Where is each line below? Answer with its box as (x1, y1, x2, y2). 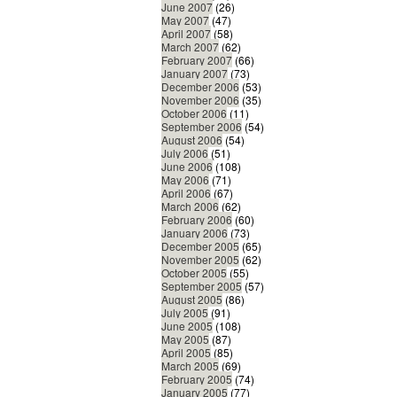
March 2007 (161, 39, 219, 55)
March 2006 (161, 198, 219, 214)
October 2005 (161, 265, 227, 281)
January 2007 (161, 66, 228, 82)
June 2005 (161, 318, 213, 334)
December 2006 (161, 79, 239, 95)
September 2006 (161, 119, 242, 135)
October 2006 (161, 105, 227, 121)
